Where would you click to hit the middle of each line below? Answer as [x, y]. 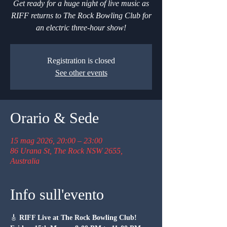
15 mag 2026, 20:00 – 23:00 [56, 140]
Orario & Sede [54, 118]
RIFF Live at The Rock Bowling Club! [78, 217]
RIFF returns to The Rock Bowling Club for [81, 15]
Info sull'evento [57, 194]
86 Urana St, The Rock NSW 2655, [66, 150]
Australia [25, 161]
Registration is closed [81, 60]
